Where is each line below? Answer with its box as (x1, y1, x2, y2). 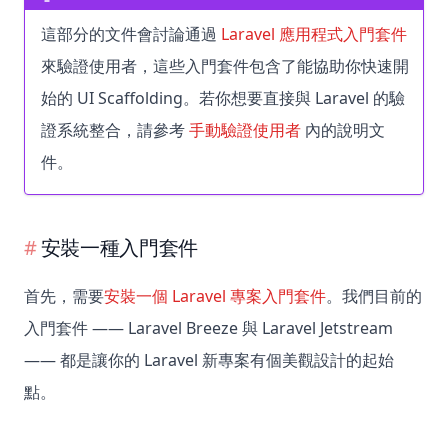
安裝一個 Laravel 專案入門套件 (104, 285, 326, 308)
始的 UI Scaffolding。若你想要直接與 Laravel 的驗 (41, 87, 405, 110)
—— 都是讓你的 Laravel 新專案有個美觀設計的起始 (24, 349, 394, 372)
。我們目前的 (326, 285, 422, 308)
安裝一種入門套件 (40, 234, 199, 262)
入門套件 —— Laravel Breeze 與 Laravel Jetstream (24, 317, 393, 340)
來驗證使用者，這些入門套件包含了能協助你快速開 (41, 55, 409, 78)
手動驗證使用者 (189, 119, 301, 142)
